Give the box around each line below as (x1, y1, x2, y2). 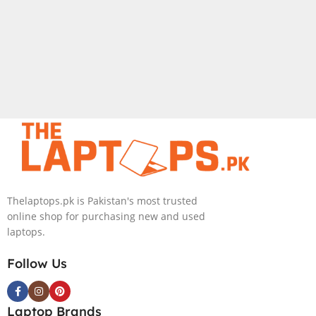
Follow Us (7, 255, 67, 272)
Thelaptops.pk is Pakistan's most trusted (7, 194, 197, 208)
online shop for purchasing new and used (7, 209, 205, 224)
